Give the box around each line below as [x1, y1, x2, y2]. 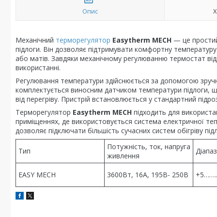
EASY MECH [18, 170, 56, 179]
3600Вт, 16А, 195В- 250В [107, 170, 188, 179]
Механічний [15, 35, 56, 45]
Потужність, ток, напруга [107, 142, 190, 151]
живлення [107, 151, 139, 160]
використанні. [15, 63, 61, 72]
